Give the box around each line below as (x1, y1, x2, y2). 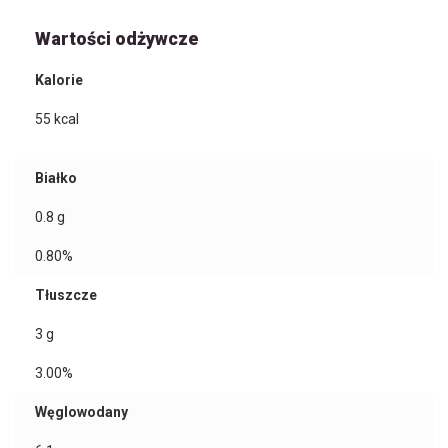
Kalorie (35, 72, 83, 89)
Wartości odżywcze (35, 28, 198, 50)
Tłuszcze (35, 287, 97, 304)
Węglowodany (35, 404, 128, 421)
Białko (35, 170, 77, 187)
